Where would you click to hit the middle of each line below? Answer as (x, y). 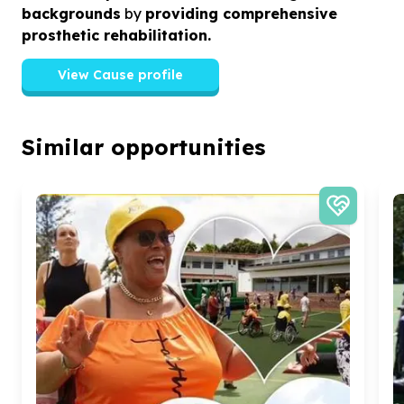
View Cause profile (120, 74)
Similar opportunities (143, 147)
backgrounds (71, 13)
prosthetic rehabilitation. (116, 35)
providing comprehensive (241, 13)
